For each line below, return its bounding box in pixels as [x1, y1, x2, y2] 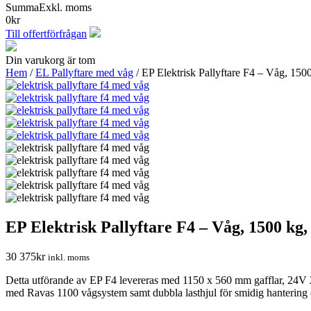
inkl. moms [48, 251, 90, 262]
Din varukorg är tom [6, 54, 95, 66]
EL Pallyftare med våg [35, 67, 133, 78]
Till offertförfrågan [6, 28, 87, 40]
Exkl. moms [39, 1, 92, 13]
